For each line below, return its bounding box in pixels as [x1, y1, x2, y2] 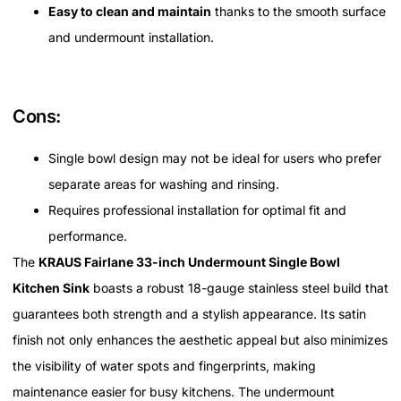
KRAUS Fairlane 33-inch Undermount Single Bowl [38, 254, 340, 270]
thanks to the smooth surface [211, 4, 386, 20]
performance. [48, 228, 127, 244]
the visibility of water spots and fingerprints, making [13, 358, 316, 374]
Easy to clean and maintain [48, 4, 211, 20]
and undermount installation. [48, 30, 214, 46]
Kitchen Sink [13, 280, 90, 296]
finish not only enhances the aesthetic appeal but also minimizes [13, 332, 388, 348]
